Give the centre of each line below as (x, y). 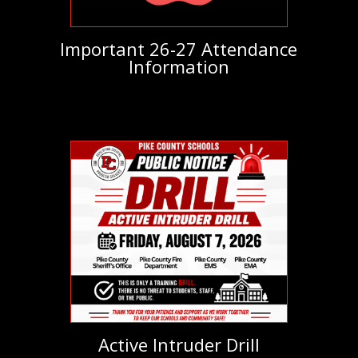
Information (179, 66)
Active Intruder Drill (179, 344)
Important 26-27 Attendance (179, 48)
